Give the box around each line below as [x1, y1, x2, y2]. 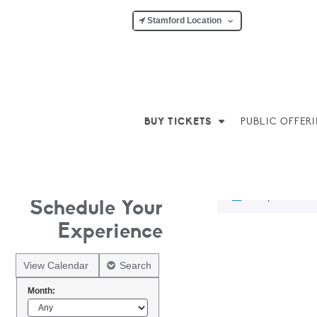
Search [120, 260, 151, 271]
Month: [28, 286, 55, 296]
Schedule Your [30, 194, 163, 221]
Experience [57, 217, 163, 244]
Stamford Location [145, 16, 221, 25]
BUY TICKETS [144, 116, 212, 127]
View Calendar [23, 260, 91, 271]
